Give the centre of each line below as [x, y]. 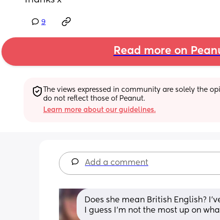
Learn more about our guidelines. [99, 110]
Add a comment [117, 163]
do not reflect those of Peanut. [94, 98]
